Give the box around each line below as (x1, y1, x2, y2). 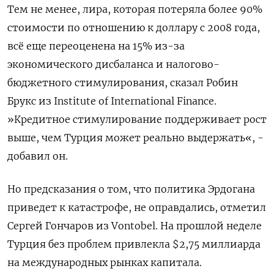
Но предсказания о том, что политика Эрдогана (7, 183, 255, 195)
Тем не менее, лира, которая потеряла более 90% (7, 3, 262, 15)
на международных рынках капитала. (7, 256, 202, 268)
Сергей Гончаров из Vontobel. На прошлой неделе (7, 220, 262, 232)
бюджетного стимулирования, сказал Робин (7, 76, 238, 89)
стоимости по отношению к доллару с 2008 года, (7, 21, 260, 34)
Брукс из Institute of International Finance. (7, 95, 217, 107)
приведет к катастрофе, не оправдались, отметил (7, 201, 266, 213)
